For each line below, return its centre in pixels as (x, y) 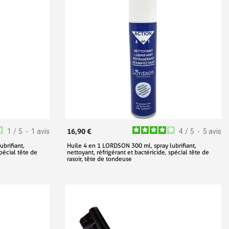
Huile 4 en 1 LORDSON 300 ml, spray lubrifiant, (132, 146)
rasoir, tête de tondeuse (99, 159)
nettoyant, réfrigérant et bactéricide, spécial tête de (138, 152)
